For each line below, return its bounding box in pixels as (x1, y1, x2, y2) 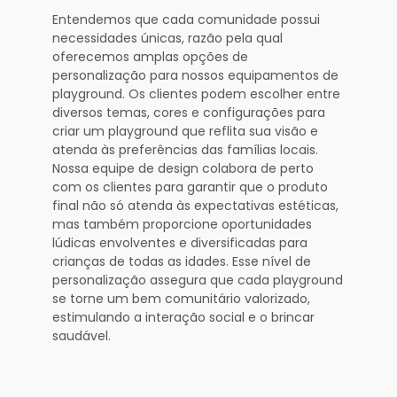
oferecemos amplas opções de (52, 47, 248, 66)
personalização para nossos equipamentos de (52, 66, 339, 84)
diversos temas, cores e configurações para (52, 103, 325, 121)
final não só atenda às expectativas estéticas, (52, 196, 339, 214)
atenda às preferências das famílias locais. (52, 140, 318, 159)
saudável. (52, 326, 111, 345)
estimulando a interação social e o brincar (52, 307, 315, 326)
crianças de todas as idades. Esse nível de (52, 252, 311, 270)
